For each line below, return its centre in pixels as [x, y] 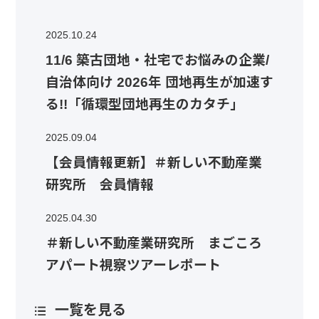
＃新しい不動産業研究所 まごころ [153, 244]
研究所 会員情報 [99, 185]
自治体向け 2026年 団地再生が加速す [159, 83]
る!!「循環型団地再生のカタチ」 [144, 105]
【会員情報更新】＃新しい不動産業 [153, 163]
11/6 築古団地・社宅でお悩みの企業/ [157, 61]
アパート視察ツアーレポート [133, 266]
